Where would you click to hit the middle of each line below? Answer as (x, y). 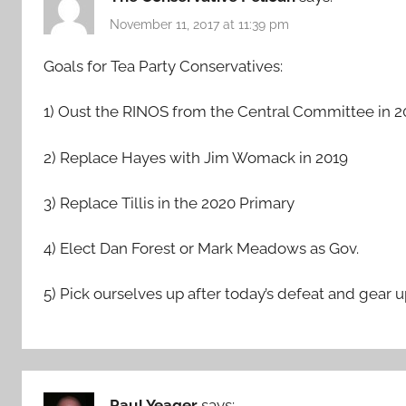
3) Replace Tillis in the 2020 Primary (169, 203)
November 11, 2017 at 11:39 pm (199, 24)
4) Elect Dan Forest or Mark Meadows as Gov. (201, 249)
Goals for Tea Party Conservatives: (163, 67)
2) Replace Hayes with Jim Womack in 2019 (196, 157)
